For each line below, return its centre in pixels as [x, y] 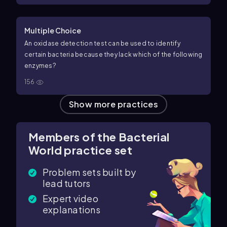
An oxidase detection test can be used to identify [102, 43]
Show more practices [113, 104]
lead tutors [67, 183]
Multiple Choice [53, 30]
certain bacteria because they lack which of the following [113, 54]
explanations [71, 210]
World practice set [81, 150]
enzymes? [40, 66]
